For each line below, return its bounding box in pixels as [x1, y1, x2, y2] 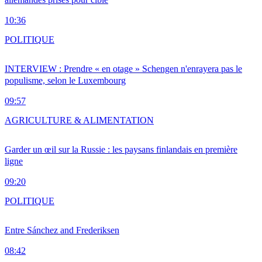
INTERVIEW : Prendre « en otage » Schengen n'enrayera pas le [5, 64, 242, 74]
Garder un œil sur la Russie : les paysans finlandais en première [5, 144, 237, 155]
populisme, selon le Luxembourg [5, 75, 126, 86]
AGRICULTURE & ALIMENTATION [5, 115, 154, 126]
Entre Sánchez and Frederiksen [5, 225, 119, 236]
